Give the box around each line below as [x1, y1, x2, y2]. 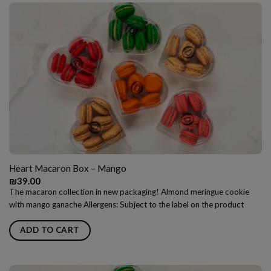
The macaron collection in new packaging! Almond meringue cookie [8, 187, 249, 197]
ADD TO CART [19, 224, 80, 235]
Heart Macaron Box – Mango [8, 163, 126, 174]
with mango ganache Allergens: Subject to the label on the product [8, 200, 244, 210]
